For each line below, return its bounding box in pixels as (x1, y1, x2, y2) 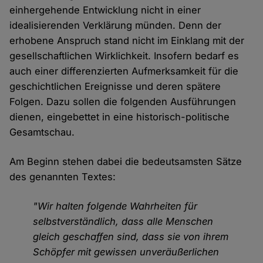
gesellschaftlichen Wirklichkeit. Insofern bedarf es (9, 49, 240, 62)
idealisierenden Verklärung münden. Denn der (9, 19, 222, 31)
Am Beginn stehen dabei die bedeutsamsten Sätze (9, 155, 242, 167)
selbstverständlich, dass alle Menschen (33, 215, 214, 227)
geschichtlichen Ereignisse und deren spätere (9, 80, 221, 92)
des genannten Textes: (9, 170, 116, 183)
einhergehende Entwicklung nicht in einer (9, 4, 201, 16)
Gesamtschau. (9, 126, 75, 138)
